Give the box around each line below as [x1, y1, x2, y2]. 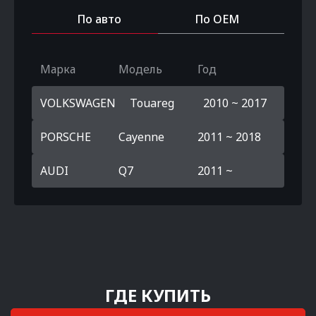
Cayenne [119, 129, 165, 145]
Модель [119, 61, 163, 77]
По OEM [195, 11, 239, 27]
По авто [77, 11, 121, 27]
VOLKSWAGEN [40, 95, 116, 111]
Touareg [130, 95, 174, 111]
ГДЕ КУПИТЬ [105, 284, 211, 307]
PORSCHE [40, 129, 91, 145]
